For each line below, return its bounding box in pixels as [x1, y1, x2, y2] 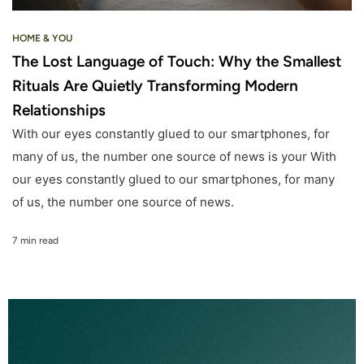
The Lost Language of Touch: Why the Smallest [12, 51, 341, 71]
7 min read [12, 235, 58, 247]
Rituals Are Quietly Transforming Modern [12, 76, 298, 95]
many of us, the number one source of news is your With [12, 148, 336, 164]
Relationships [12, 100, 106, 119]
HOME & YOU [12, 32, 72, 44]
